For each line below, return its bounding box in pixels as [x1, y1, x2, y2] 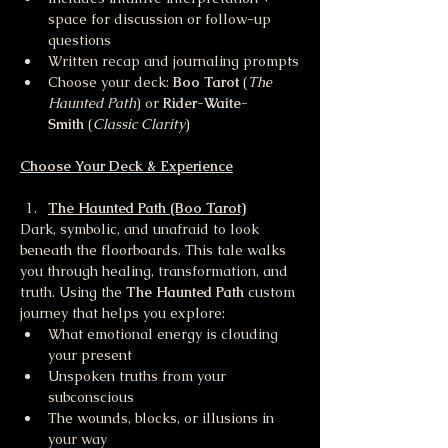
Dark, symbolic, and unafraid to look [20, 220, 263, 239]
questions [48, 31, 111, 50]
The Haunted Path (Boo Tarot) [48, 199, 246, 218]
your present [48, 346, 132, 365]
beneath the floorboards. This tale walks [20, 241, 290, 260]
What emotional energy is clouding [48, 325, 282, 344]
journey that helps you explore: [20, 304, 225, 323]
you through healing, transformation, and [20, 262, 292, 281]
